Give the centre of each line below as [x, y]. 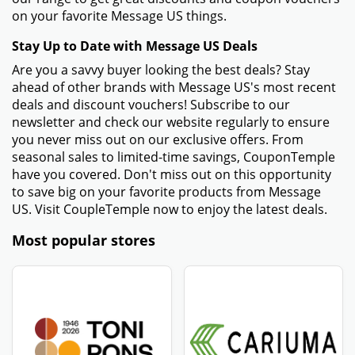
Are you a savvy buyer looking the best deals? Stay [161, 69]
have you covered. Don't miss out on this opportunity [172, 174]
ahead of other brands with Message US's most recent [174, 87]
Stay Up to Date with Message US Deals [135, 46]
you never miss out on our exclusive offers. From [158, 139]
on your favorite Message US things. [119, 15]
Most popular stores [84, 240]
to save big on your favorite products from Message [166, 191]
